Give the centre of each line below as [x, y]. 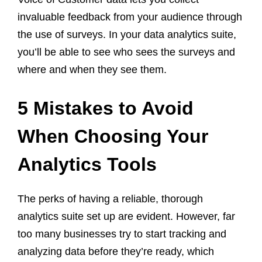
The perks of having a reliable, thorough [110, 199]
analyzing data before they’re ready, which [116, 251]
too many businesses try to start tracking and [122, 234]
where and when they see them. [92, 69]
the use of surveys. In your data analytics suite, [127, 34]
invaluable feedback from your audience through [130, 17]
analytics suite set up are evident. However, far [126, 216]
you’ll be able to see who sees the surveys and [126, 52]
